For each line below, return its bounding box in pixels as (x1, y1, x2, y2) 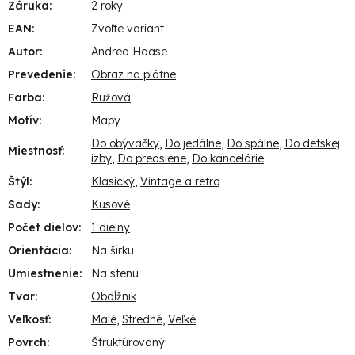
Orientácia (8, 242, 69, 258)
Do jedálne (165, 136, 221, 151)
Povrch (8, 334, 47, 349)
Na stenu (91, 265, 139, 281)
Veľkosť (8, 311, 48, 326)
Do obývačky (91, 136, 159, 151)
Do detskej (284, 136, 340, 151)
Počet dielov (8, 219, 78, 235)
